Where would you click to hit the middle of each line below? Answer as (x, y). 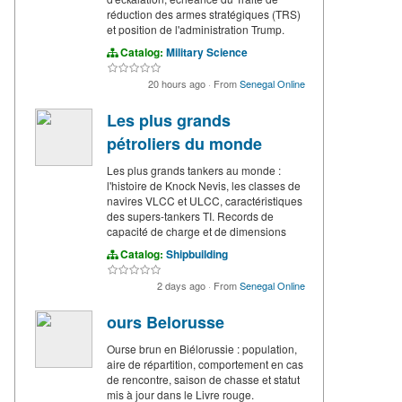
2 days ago (183, 286)
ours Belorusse (166, 323)
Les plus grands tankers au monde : (194, 170)
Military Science (207, 52)
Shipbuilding (197, 254)
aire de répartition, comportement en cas (205, 364)
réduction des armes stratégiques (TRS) (204, 14)
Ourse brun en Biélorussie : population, (202, 349)
